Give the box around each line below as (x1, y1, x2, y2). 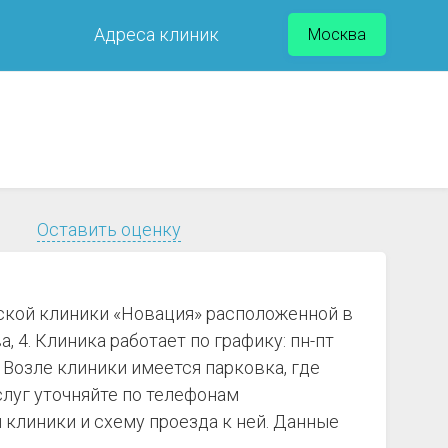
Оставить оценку (37, 219, 181, 240)
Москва (308, 25, 366, 44)
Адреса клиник (94, 24, 219, 45)
